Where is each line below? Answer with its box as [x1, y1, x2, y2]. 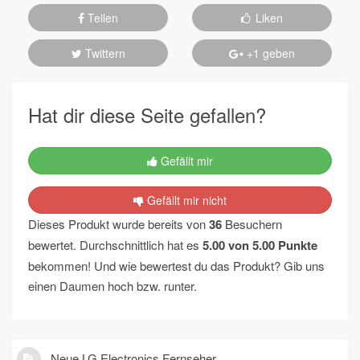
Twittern [81, 45, 125, 61]
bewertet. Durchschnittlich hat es [28, 236, 202, 253]
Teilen [84, 10, 118, 26]
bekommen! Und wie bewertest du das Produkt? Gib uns [28, 257, 325, 274]
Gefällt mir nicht [144, 192, 227, 208]
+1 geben [243, 45, 295, 61]
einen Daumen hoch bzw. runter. [28, 277, 197, 294]
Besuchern [222, 215, 282, 232]
